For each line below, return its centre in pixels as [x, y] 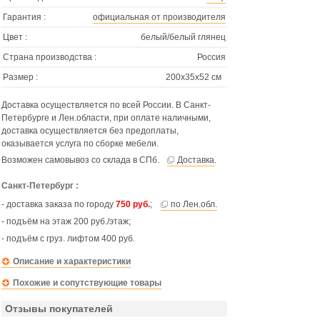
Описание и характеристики [72, 261]
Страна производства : [50, 57]
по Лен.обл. [194, 204]
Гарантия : [24, 17]
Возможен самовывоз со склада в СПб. [81, 160]
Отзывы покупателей [59, 309]
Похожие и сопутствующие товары [87, 283]
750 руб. [133, 204]
